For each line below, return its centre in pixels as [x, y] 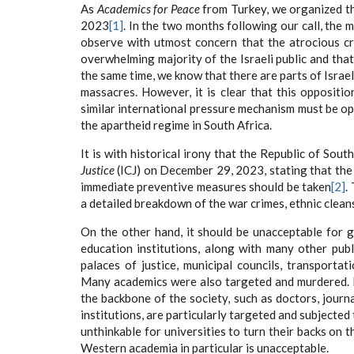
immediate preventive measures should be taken [206, 186]
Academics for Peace [148, 9]
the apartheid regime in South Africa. [176, 125]
